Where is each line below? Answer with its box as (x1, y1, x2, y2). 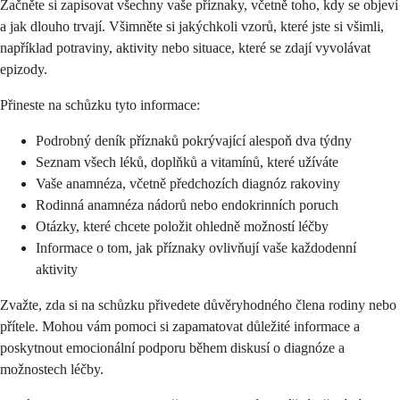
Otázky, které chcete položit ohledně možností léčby (36, 219, 329, 235)
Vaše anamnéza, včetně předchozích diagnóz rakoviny (36, 176, 340, 192)
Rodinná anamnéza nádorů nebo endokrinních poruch (36, 197, 338, 213)
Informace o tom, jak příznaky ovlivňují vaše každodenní (36, 240, 356, 256)
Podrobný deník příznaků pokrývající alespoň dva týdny (36, 133, 352, 149)
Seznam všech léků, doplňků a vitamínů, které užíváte (36, 154, 338, 171)
